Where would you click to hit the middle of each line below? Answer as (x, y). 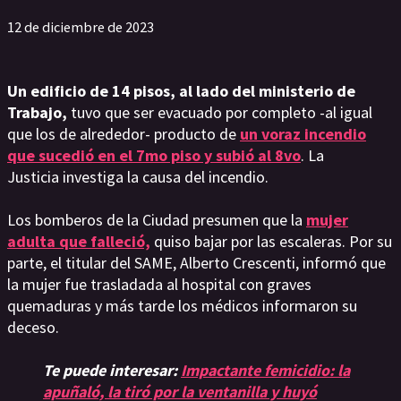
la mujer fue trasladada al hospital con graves (159, 284)
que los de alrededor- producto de (124, 134)
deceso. (35, 327)
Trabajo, (37, 112)
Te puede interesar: (112, 370)
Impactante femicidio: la (265, 370)
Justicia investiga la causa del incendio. (138, 177)
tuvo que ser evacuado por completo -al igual (220, 112)
